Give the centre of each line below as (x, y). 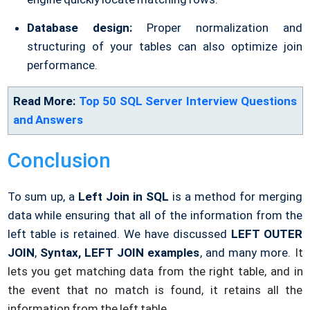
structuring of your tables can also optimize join (165, 47)
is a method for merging (236, 197)
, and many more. (247, 253)
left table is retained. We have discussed (119, 234)
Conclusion (59, 161)
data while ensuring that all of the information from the (155, 216)
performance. (62, 65)
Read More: (46, 101)
